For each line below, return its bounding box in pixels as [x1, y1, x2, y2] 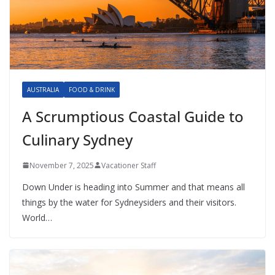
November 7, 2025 [29, 160, 94, 171]
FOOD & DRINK [69, 85, 115, 94]
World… [22, 211, 52, 223]
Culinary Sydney [22, 129, 133, 150]
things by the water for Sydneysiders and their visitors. [22, 196, 236, 208]
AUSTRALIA [27, 85, 59, 94]
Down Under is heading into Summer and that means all [22, 180, 245, 193]
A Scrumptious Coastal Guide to [22, 106, 244, 126]
